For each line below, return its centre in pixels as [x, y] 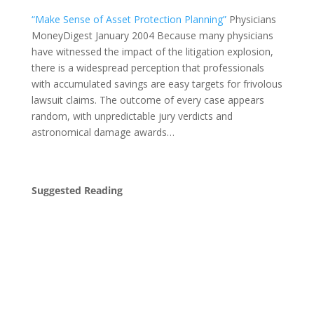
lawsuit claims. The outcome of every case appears [148, 100]
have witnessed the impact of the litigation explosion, [152, 52]
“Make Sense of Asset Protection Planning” [129, 19]
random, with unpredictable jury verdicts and [132, 116]
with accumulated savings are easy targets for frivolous [157, 84]
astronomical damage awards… [103, 132]
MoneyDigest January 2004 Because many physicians [152, 35]
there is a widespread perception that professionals [148, 68]
